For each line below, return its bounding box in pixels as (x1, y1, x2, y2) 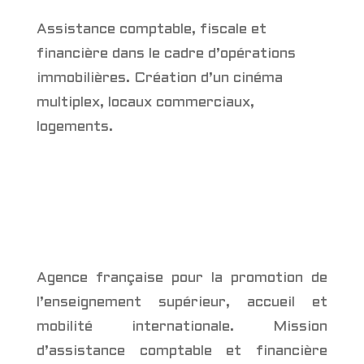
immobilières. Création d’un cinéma (36, 71, 283, 86)
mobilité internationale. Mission (36, 320, 328, 335)
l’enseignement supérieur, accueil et (36, 296, 328, 310)
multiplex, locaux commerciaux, (36, 96, 254, 110)
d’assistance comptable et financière (36, 344, 328, 359)
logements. (36, 120, 113, 135)
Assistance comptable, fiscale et (36, 23, 266, 37)
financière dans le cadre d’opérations (36, 47, 296, 62)
